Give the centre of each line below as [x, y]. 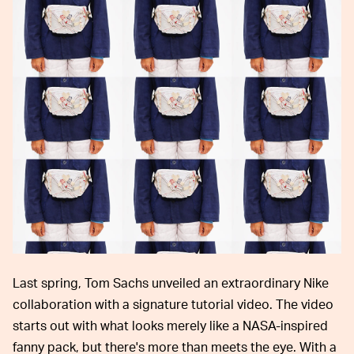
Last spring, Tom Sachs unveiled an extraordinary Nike [171, 282]
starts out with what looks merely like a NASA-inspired [170, 325]
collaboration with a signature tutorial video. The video [173, 303]
